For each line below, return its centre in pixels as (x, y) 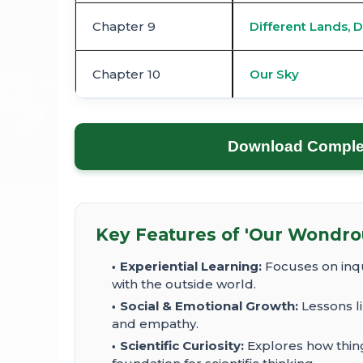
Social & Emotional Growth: (209, 306)
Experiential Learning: (191, 267)
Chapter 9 (124, 27)
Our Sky (274, 75)
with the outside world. (184, 284)
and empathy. (155, 324)
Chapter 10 (126, 75)
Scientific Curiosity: (182, 346)
